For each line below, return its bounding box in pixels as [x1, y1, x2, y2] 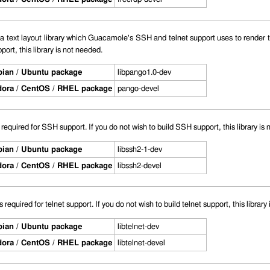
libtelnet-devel [117, 239, 165, 248]
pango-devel [117, 84, 159, 93]
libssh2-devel [117, 162, 162, 171]
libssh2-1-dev [117, 145, 162, 154]
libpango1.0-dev [117, 68, 171, 77]
